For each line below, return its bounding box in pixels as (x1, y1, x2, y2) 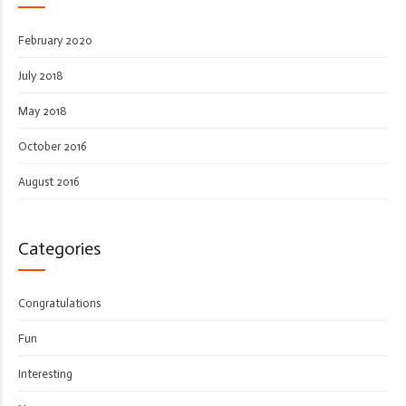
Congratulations (18, 295, 101, 310)
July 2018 (18, 68, 63, 82)
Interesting (18, 366, 72, 381)
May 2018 (18, 103, 67, 118)
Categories (18, 237, 101, 259)
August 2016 (18, 174, 80, 188)
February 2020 (18, 33, 92, 47)
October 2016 (18, 139, 87, 153)
